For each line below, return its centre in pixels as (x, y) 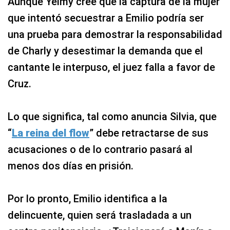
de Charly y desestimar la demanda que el (105, 51)
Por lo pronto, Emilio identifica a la (88, 198)
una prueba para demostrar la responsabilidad (115, 34)
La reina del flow (51, 133)
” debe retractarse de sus (149, 133)
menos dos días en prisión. (71, 166)
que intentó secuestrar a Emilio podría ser (106, 18)
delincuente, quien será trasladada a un (100, 215)
